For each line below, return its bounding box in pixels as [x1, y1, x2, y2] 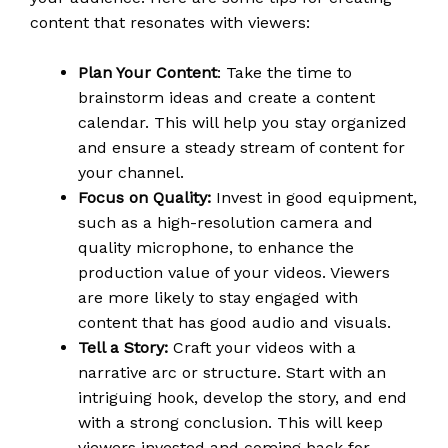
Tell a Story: [78, 338, 168, 358]
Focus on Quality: [78, 188, 211, 208]
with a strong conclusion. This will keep [78, 413, 383, 433]
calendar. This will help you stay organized [78, 113, 407, 133]
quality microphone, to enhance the [78, 238, 354, 258]
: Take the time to [217, 63, 352, 83]
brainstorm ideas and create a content [78, 88, 375, 108]
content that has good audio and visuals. [78, 313, 391, 333]
